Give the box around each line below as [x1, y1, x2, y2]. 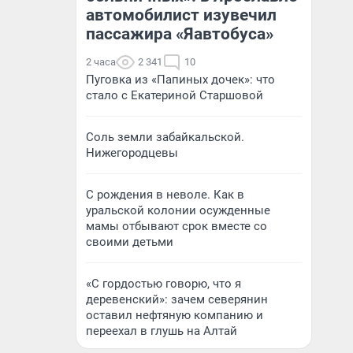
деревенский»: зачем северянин [86, 292, 268, 307]
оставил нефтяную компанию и [86, 308, 263, 322]
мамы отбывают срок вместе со [86, 219, 267, 233]
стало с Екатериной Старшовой [86, 88, 263, 102]
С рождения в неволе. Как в [86, 188, 244, 202]
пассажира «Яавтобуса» [86, 24, 273, 43]
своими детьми [86, 235, 173, 249]
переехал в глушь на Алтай [86, 324, 237, 338]
